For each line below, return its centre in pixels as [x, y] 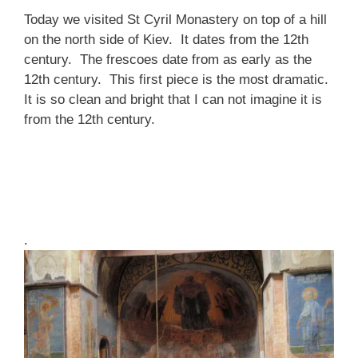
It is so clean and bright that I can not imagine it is [173, 99]
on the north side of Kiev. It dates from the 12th [166, 39]
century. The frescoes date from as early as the [168, 59]
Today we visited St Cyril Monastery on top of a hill [175, 19]
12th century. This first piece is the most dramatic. [178, 79]
